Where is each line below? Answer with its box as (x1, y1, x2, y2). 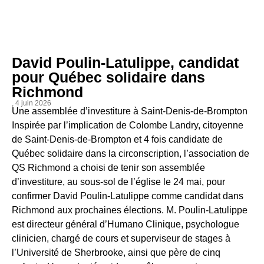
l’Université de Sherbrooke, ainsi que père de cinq (12, 247, 220, 258)
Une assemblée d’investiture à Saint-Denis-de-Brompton (12, 105, 247, 116)
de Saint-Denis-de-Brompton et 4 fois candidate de (12, 134, 223, 144)
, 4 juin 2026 (12, 98, 51, 107)
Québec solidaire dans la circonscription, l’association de (12, 148, 249, 159)
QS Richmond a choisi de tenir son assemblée (12, 162, 205, 173)
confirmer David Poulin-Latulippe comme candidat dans (12, 190, 243, 201)
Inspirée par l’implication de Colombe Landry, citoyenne (12, 120, 243, 130)
